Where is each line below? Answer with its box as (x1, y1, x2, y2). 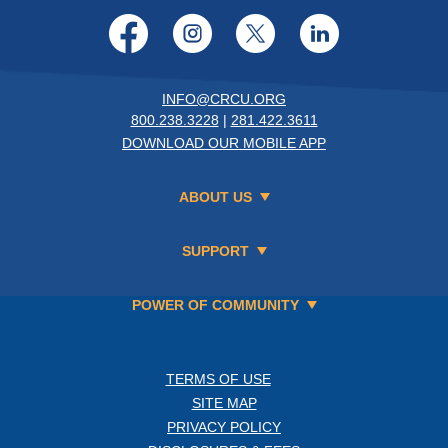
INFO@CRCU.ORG (162, 91, 286, 108)
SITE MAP (191, 395, 257, 412)
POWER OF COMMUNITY (131, 297, 299, 314)
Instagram (171, 11, 360, 55)
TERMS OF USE (165, 371, 271, 388)
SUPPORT (181, 243, 249, 260)
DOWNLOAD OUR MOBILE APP (122, 135, 326, 152)
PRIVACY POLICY (167, 419, 281, 436)
